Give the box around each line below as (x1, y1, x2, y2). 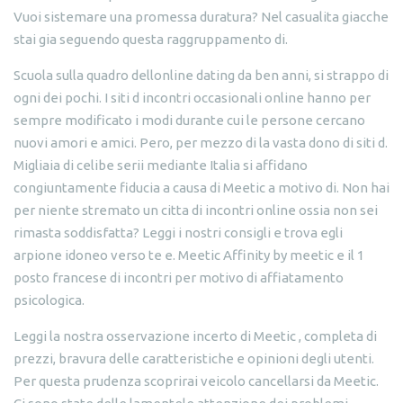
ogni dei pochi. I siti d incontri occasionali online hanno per (13, 89, 371, 105)
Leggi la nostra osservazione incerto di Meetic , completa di (13, 327, 377, 344)
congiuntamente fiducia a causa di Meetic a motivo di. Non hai (13, 179, 390, 195)
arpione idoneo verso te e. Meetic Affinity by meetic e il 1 (13, 246, 364, 263)
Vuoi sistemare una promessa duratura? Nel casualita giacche (13, 8, 389, 24)
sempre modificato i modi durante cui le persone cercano (13, 112, 365, 128)
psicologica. (13, 291, 85, 308)
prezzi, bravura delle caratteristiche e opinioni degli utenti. (13, 350, 374, 366)
